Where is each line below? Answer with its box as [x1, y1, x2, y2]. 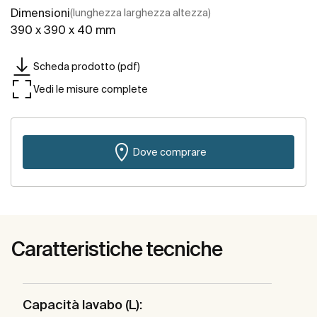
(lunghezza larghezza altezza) [70, 7, 211, 19]
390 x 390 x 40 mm [11, 23, 115, 37]
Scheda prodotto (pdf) [33, 60, 140, 72]
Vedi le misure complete [33, 83, 148, 95]
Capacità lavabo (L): [23, 297, 142, 313]
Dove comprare [133, 146, 207, 158]
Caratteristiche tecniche [11, 238, 222, 260]
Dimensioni [11, 6, 70, 20]
